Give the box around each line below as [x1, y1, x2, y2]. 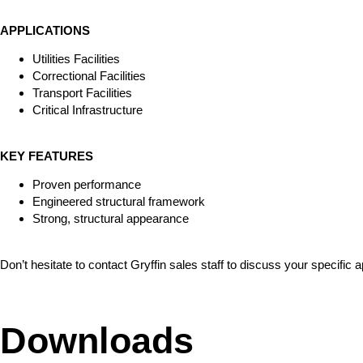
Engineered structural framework [32, 194, 205, 209]
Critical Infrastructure [32, 103, 143, 117]
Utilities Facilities [32, 52, 120, 66]
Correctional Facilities [32, 69, 146, 83]
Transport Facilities [32, 86, 132, 100]
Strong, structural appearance [32, 211, 189, 226]
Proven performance [32, 177, 141, 192]
